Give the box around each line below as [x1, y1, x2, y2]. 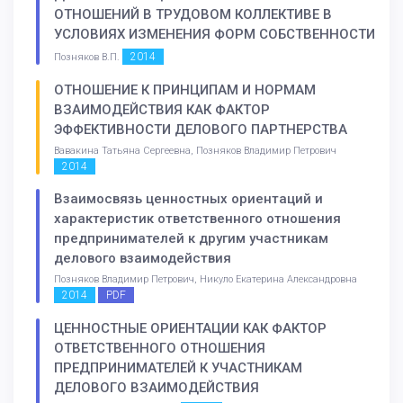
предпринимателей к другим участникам [54, 230, 328, 247]
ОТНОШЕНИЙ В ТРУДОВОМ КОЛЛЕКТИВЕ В [54, 5, 332, 22]
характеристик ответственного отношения [54, 210, 341, 228]
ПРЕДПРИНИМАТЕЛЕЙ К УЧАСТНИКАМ [54, 360, 302, 377]
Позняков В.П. [54, 50, 122, 63]
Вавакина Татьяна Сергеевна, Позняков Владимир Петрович [54, 144, 336, 157]
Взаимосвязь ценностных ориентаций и [54, 191, 323, 208]
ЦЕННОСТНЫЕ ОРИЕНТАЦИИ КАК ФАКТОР [54, 320, 327, 337]
